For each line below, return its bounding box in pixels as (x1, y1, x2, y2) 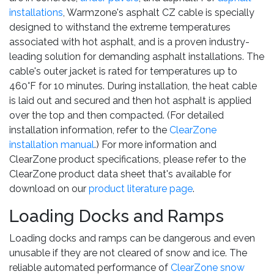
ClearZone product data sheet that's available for (9, 168, 231, 180)
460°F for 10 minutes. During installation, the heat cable (9, 80, 257, 92)
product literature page (89, 182, 193, 194)
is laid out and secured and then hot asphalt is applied (9, 94, 251, 106)
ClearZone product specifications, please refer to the (9, 153, 246, 165)
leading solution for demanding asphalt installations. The (9, 50, 264, 62)
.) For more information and (94, 138, 217, 150)
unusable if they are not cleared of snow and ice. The (9, 246, 247, 259)
